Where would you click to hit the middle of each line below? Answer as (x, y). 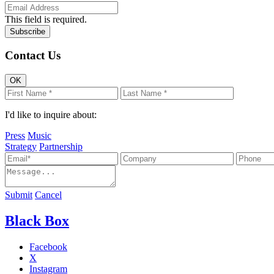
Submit (19, 194)
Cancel (48, 194)
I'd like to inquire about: (51, 114)
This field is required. (46, 19)
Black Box (37, 220)
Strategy (21, 146)
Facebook (48, 246)
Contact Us (33, 56)
